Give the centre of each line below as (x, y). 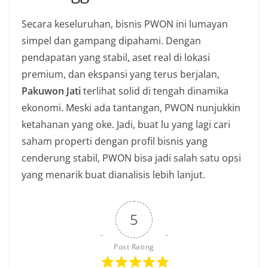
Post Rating (134, 246)
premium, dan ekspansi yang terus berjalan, (121, 74)
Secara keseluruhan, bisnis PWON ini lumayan (125, 24)
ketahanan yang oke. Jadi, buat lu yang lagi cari (126, 124)
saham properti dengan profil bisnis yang (115, 141)
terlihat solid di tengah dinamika (155, 91)
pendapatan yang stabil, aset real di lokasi (116, 57)
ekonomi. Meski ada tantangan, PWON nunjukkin (131, 107)
